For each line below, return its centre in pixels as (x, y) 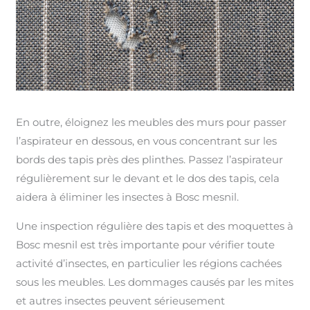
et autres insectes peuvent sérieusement (121, 300)
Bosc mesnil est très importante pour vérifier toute (146, 244)
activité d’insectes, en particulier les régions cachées (149, 263)
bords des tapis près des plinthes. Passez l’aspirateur (150, 159)
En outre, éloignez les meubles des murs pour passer (152, 122)
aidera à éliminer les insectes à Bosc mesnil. (128, 197)
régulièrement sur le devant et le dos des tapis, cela (148, 178)
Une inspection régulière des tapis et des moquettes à (155, 226)
